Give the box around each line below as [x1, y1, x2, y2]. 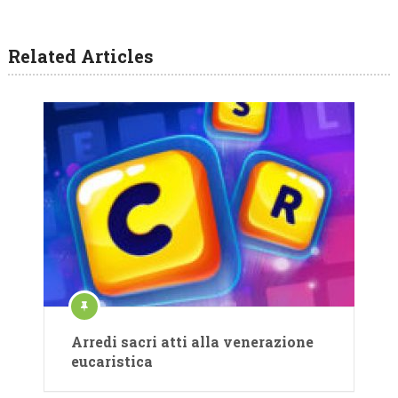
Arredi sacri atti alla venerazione [71, 332, 314, 352]
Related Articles [7, 44, 154, 68]
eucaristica [71, 352, 153, 371]
